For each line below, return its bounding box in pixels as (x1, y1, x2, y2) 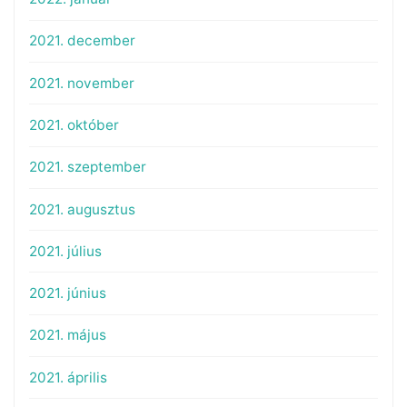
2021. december (28, 32, 135, 50)
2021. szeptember (28, 158, 146, 176)
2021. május (28, 326, 106, 344)
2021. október (28, 115, 119, 134)
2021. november (28, 74, 134, 92)
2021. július (28, 242, 102, 260)
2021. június (28, 284, 106, 303)
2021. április (28, 368, 107, 386)
